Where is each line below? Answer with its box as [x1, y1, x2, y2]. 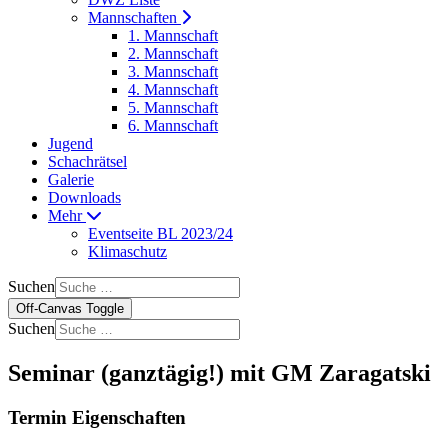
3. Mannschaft [128, 63, 218, 80]
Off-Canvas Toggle [16, 301, 124, 316]
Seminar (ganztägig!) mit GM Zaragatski [8, 359, 431, 386]
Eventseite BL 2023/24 [88, 225, 233, 242]
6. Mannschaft [128, 117, 218, 134]
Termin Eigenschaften [8, 406, 186, 428]
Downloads [48, 189, 121, 206]
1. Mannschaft [128, 27, 218, 44]
